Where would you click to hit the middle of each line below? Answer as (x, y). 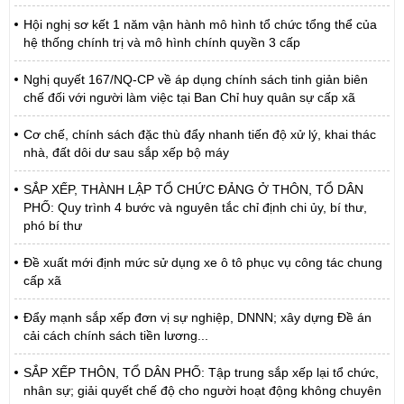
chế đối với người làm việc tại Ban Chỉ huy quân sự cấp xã (189, 98)
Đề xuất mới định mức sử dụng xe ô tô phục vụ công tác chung (203, 263)
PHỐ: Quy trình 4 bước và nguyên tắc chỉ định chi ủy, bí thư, (195, 208)
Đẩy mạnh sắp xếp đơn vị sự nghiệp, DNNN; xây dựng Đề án (197, 318)
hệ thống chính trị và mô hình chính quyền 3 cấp (162, 43)
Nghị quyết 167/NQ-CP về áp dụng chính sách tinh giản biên (196, 80)
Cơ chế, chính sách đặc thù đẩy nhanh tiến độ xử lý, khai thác (200, 135)
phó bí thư (53, 226)
